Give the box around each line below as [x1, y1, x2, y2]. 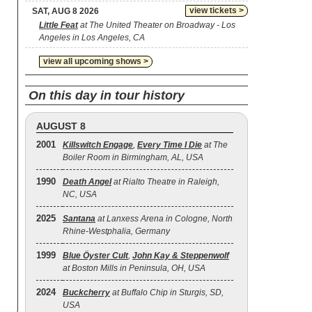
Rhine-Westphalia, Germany [63, 226, 170, 236]
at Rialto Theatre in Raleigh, [111, 177, 219, 187]
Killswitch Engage [63, 140, 133, 150]
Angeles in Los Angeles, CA [39, 33, 145, 42]
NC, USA [63, 189, 97, 199]
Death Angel [63, 177, 111, 187]
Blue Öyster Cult [63, 251, 128, 260]
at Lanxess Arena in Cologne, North [95, 214, 233, 224]
